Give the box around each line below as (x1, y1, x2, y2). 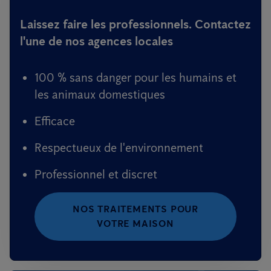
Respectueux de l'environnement (34, 140, 203, 155)
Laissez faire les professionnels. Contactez (20, 17, 251, 31)
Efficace (34, 114, 75, 128)
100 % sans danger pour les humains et (34, 70, 237, 85)
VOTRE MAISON (97, 218, 174, 229)
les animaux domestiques (34, 87, 165, 102)
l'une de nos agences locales (20, 34, 173, 48)
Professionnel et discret (34, 167, 157, 181)
